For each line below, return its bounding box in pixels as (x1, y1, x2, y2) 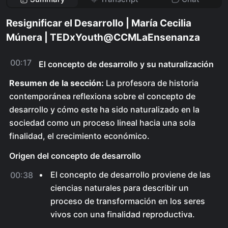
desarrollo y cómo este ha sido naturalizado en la (9, 104, 199, 115)
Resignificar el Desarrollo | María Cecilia (6, 17, 191, 29)
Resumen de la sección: (9, 78, 104, 88)
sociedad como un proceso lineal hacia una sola (9, 118, 195, 128)
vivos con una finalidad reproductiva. (50, 209, 195, 219)
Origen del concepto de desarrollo (9, 151, 141, 161)
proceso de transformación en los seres (50, 196, 205, 206)
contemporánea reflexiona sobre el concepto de (9, 91, 195, 101)
